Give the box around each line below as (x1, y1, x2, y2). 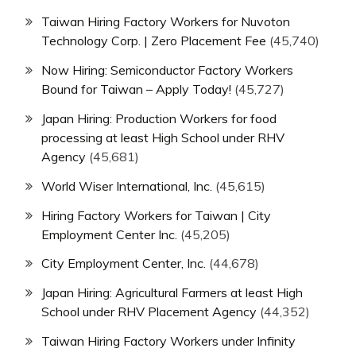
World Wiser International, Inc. (41, 177, 212, 194)
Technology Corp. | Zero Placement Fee (41, 33, 266, 49)
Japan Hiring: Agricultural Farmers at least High (41, 284, 303, 301)
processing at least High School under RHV (41, 129, 284, 145)
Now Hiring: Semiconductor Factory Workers (41, 62, 293, 79)
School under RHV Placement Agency (41, 304, 257, 320)
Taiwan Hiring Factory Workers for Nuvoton (41, 14, 290, 30)
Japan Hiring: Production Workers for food (41, 110, 277, 126)
